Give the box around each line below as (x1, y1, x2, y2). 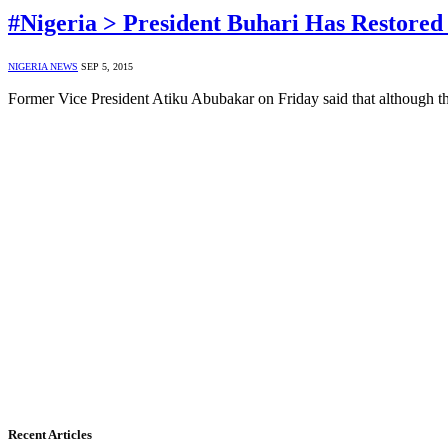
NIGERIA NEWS (8, 61, 78, 73)
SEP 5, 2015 (81, 61, 133, 73)
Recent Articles (8, 426, 92, 442)
